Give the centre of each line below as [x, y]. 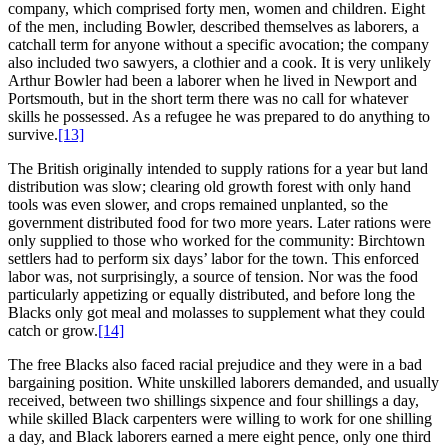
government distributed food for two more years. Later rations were [219, 222]
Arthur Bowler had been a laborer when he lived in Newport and [212, 80]
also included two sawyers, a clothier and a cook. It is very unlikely [219, 62]
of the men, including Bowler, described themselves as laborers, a [213, 26]
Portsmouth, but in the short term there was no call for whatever [208, 98]
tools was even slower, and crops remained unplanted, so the [198, 204]
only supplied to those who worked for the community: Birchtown [216, 240]
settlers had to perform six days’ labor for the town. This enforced [213, 258]
